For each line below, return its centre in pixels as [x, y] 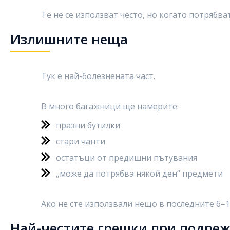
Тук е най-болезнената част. [98, 76]
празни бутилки [88, 125]
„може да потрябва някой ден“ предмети [139, 174]
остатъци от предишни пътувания [127, 157]
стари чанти [81, 141]
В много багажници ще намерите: [110, 106]
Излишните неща [69, 39]
